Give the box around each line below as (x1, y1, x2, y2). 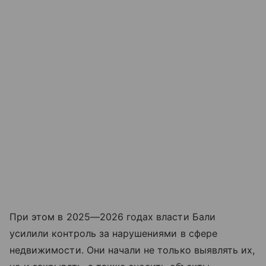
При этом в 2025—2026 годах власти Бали (9, 211, 216, 223)
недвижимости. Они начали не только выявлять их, (9, 244, 255, 256)
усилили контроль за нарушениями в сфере (9, 227, 217, 240)
